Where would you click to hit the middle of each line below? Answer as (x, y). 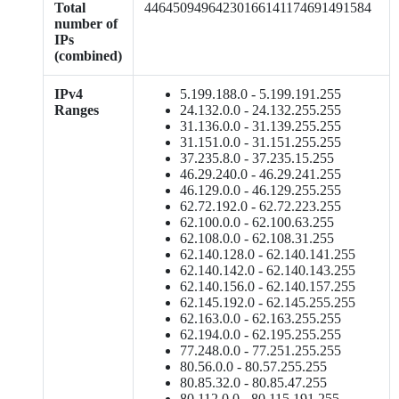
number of (86, 24)
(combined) (88, 56)
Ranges (77, 110)
